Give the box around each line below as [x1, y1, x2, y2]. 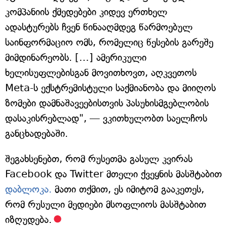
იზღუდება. [5, 213, 52, 225]
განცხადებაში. [5, 127, 68, 139]
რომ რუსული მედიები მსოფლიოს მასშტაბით [5, 198, 206, 210]
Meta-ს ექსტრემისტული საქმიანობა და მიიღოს [5, 82, 216, 94]
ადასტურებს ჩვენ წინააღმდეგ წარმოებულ [5, 21, 193, 33]
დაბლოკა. [5, 183, 52, 195]
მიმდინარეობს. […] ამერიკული [5, 51, 146, 63]
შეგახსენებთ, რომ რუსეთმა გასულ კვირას [5, 153, 193, 165]
